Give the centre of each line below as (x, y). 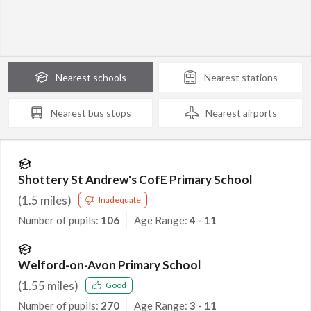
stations (260, 77)
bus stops (110, 112)
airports (260, 112)
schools (110, 77)
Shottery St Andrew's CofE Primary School (135, 179)
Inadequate (120, 200)
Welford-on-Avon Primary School (110, 264)
